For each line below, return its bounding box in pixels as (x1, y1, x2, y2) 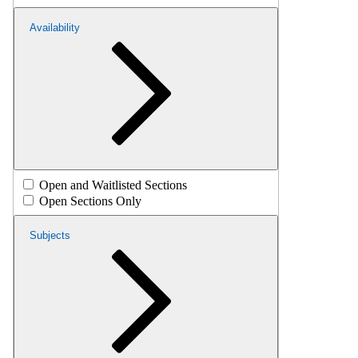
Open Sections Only (39, 193, 141, 208)
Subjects (30, 229, 70, 241)
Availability (30, 21, 80, 34)
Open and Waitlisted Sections (39, 177, 187, 192)
